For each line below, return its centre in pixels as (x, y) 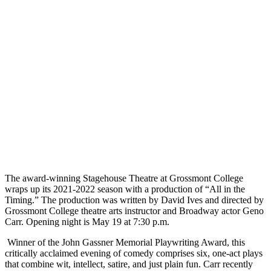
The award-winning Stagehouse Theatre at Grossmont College (124, 178)
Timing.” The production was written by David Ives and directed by (134, 200)
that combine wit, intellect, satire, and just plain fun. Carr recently (129, 264)
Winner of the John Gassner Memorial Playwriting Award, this (125, 242)
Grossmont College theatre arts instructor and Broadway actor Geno (134, 211)
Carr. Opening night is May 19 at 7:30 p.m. (87, 221)
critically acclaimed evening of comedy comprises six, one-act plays (134, 253)
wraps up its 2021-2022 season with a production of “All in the (125, 189)
